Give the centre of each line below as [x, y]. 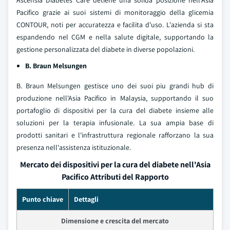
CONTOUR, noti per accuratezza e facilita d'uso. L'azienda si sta [115, 25]
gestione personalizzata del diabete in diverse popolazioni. [106, 49]
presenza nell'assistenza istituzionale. [74, 147]
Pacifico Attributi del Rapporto [115, 177]
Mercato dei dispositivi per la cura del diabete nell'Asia [115, 165]
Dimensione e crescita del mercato [115, 221]
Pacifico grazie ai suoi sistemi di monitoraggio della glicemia [115, 12]
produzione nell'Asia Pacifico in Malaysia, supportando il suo [115, 98]
